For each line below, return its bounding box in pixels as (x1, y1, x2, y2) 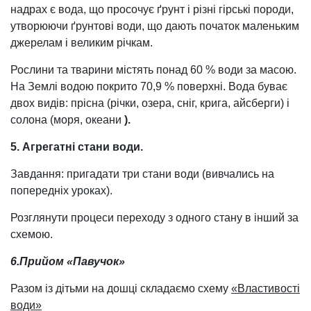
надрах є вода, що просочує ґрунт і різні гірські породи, (10, 3, 294, 15)
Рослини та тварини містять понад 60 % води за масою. (10, 63, 296, 76)
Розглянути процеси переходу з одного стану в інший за (10, 211, 299, 224)
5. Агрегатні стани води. (10, 140, 143, 153)
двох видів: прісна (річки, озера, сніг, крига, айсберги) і (10, 96, 289, 109)
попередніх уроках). (10, 184, 112, 196)
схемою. (10, 228, 53, 240)
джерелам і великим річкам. (10, 36, 153, 49)
